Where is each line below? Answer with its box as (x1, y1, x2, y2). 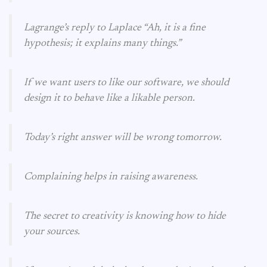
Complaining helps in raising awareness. (24, 172, 198, 182)
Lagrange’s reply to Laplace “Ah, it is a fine (24, 23, 206, 33)
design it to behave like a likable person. (24, 93, 195, 104)
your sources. (24, 226, 80, 237)
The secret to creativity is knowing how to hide (24, 211, 226, 222)
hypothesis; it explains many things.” (24, 38, 181, 49)
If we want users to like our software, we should (24, 77, 229, 88)
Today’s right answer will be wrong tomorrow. (24, 132, 222, 143)
